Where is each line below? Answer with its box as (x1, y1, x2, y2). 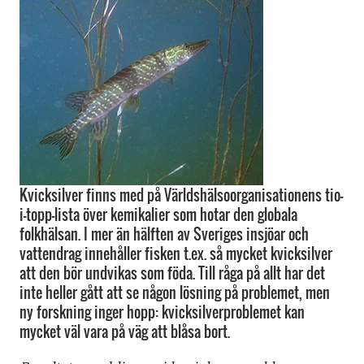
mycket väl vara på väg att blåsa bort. (19, 321, 230, 342)
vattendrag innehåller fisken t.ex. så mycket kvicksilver (19, 243, 332, 264)
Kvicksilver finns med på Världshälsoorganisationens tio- (19, 184, 343, 206)
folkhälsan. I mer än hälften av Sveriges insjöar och (19, 223, 309, 245)
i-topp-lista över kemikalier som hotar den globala (19, 204, 297, 225)
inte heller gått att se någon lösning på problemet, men (19, 282, 330, 303)
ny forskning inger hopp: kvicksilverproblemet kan (19, 301, 305, 323)
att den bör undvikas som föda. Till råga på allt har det (19, 262, 325, 284)
